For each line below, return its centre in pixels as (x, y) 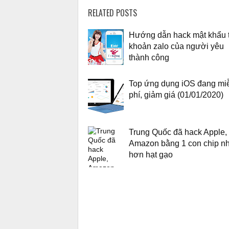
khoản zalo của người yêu (176, 46)
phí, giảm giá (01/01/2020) (176, 94)
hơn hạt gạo (151, 154)
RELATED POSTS (112, 13)
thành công (149, 57)
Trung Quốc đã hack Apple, (178, 132)
